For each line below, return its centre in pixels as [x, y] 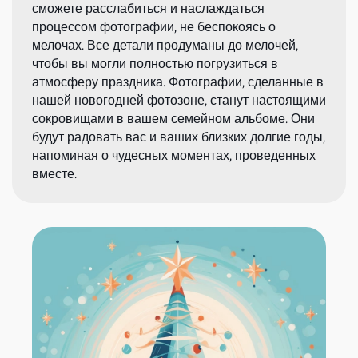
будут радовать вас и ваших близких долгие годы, [179, 137]
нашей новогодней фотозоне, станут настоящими [179, 100]
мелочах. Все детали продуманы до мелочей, [165, 45]
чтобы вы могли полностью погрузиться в [155, 63]
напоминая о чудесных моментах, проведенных [174, 155]
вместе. [54, 173]
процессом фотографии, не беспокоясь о [154, 26]
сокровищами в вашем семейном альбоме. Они [173, 118]
